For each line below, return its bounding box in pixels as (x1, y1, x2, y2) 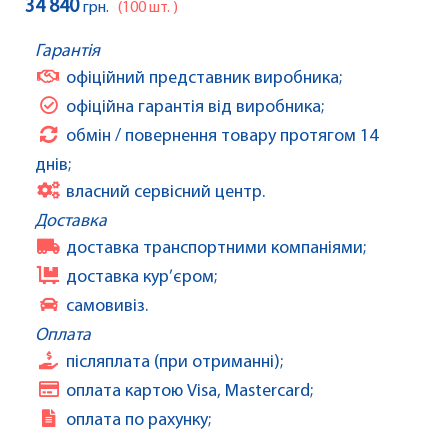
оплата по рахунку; (66, 411, 211, 431)
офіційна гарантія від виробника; (66, 98, 324, 118)
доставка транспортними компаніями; (66, 239, 366, 259)
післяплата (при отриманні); (66, 353, 283, 373)
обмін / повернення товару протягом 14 (66, 127, 378, 147)
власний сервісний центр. (66, 183, 265, 203)
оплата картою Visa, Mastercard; (66, 382, 313, 402)
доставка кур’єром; (66, 268, 217, 288)
